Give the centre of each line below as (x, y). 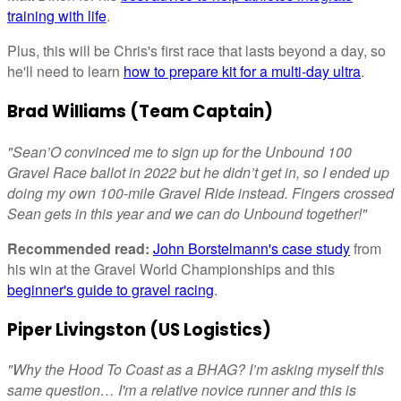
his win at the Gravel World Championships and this (171, 269)
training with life (57, 16)
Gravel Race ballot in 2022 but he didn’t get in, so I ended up (198, 172)
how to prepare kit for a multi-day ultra (242, 72)
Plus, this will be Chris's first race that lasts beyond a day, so (196, 51)
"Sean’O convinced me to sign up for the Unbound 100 (179, 151)
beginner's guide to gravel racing (111, 289)
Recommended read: (78, 248)
